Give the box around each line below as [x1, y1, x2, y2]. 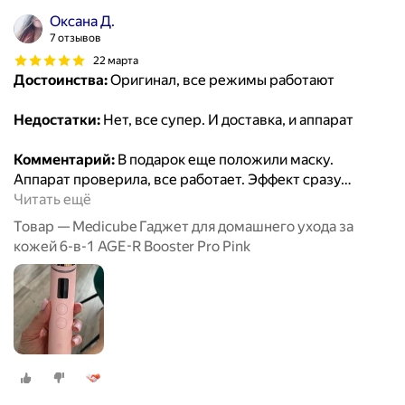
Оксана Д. [50, 13, 115, 31]
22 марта [93, 53, 138, 67]
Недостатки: [14, 111, 100, 129]
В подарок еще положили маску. [115, 151, 334, 169]
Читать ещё [14, 191, 91, 209]
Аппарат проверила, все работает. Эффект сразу [14, 171, 341, 189]
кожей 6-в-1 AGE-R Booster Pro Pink [14, 238, 250, 256]
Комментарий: [14, 151, 115, 169]
